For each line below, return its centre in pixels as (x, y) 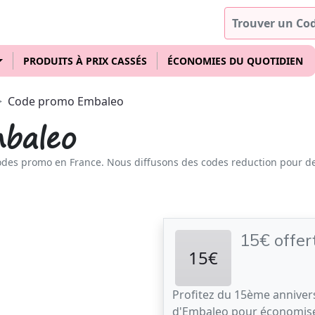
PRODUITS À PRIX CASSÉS (85, 61)
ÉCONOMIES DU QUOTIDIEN (235, 61)
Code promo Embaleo (66, 101)
